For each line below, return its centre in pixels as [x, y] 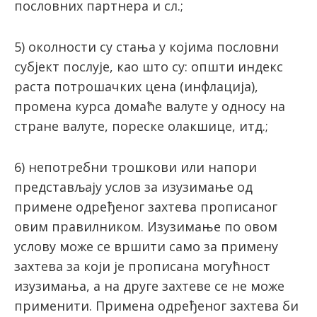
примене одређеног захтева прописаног [146, 207]
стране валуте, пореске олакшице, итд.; [141, 126]
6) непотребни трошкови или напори [136, 167]
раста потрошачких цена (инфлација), [136, 87]
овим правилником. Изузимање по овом [146, 227]
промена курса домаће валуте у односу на [150, 106]
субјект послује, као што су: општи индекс [149, 67]
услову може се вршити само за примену [146, 247]
